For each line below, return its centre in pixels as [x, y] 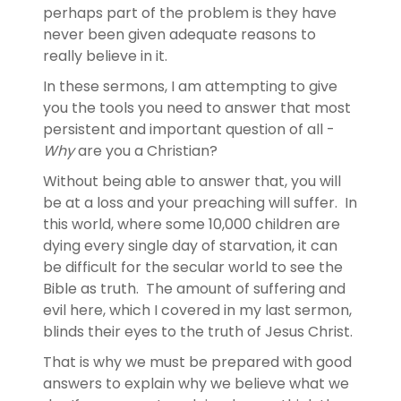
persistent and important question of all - [189, 129]
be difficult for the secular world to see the [193, 267]
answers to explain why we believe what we [196, 383]
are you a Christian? [151, 150]
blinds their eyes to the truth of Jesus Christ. [200, 331]
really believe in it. [105, 55]
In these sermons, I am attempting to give [190, 86]
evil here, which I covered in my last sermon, [197, 310]
